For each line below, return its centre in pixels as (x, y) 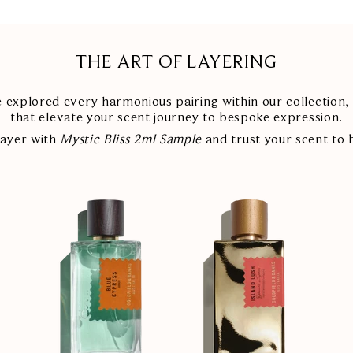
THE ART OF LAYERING (176, 63)
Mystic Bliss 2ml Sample (131, 140)
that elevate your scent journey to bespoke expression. (176, 117)
